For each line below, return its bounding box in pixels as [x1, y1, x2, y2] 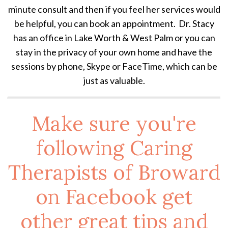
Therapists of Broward [8, 159, 220, 186]
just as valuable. [83, 75, 145, 87]
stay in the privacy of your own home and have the [16, 46, 212, 58]
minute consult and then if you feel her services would [8, 4, 220, 15]
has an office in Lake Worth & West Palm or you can [13, 32, 215, 44]
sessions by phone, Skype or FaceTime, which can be [11, 61, 217, 72]
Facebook [66, 184, 157, 210]
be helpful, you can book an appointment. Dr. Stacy [14, 18, 214, 30]
